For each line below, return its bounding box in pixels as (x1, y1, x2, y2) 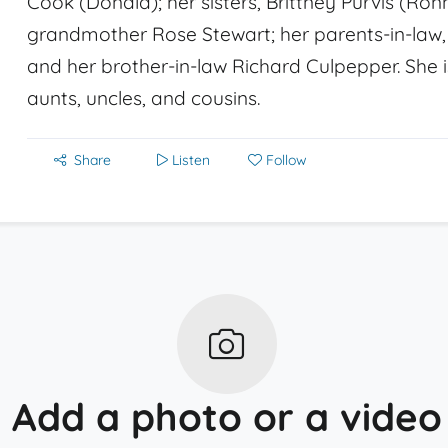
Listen (172, 151, 210, 169)
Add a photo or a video (11, 393, 442, 441)
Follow (266, 151, 307, 169)
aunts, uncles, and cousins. (27, 86, 260, 110)
